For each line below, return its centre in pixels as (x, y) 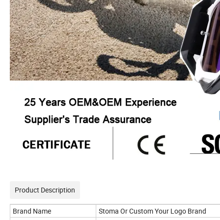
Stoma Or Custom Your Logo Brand (152, 211)
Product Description (45, 190)
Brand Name (32, 211)
